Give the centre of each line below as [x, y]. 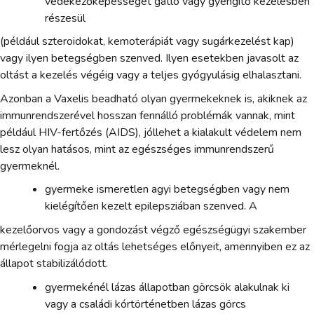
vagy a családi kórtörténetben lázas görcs [145, 304]
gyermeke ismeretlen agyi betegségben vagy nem [167, 190]
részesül [65, 18]
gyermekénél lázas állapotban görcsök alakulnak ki [167, 287]
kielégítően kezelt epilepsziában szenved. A [151, 206]
